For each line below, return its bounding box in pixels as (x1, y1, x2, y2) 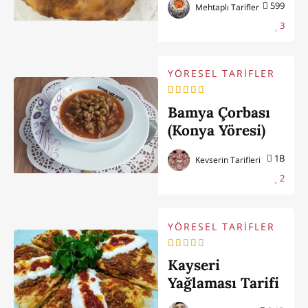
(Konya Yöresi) (168, 120, 266, 140)
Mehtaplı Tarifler (193, 1, 260, 12)
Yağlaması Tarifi (168, 273, 280, 292)
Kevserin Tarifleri (193, 154, 261, 165)
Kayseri (168, 255, 221, 274)
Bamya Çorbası (168, 102, 271, 122)
